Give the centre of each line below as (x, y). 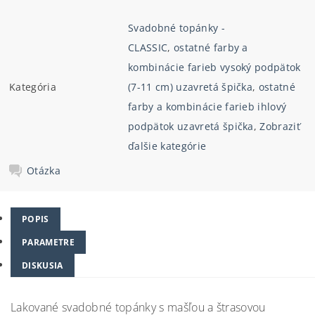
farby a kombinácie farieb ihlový (207, 106)
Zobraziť (280, 126)
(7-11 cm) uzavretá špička (191, 86)
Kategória (33, 86)
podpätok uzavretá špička (191, 126)
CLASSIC (148, 47)
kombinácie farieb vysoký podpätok (214, 67)
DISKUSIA (43, 265)
